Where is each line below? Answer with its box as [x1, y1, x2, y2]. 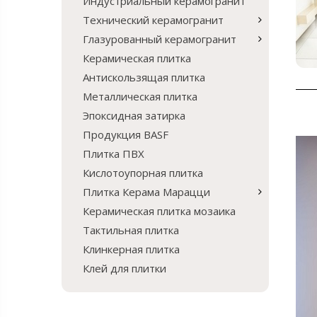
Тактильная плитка [83, 223, 179, 237]
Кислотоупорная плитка [83, 166, 203, 180]
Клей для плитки [83, 261, 166, 275]
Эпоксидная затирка [83, 108, 185, 122]
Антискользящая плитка [83, 70, 205, 84]
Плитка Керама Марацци [83, 185, 210, 199]
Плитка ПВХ [83, 146, 144, 161]
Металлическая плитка [83, 89, 197, 103]
